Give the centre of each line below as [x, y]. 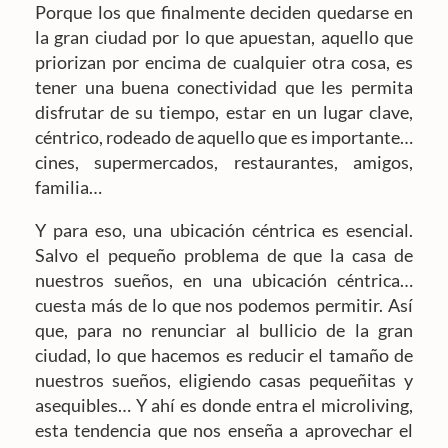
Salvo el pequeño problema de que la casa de [224, 254]
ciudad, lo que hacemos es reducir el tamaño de [224, 354]
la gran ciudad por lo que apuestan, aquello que [224, 36]
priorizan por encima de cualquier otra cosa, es [224, 61]
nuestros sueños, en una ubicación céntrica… [224, 279]
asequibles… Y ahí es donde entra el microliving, [224, 404]
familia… [68, 186]
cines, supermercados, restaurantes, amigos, [224, 161]
